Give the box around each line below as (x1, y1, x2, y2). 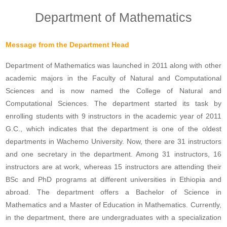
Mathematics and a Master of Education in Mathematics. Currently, (6, 201, 221, 209)
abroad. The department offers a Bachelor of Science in (6, 188, 221, 197)
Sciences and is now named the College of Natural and (6, 87, 221, 95)
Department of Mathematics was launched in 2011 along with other (6, 61, 221, 70)
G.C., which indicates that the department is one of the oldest (6, 125, 221, 133)
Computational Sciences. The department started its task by (6, 99, 221, 108)
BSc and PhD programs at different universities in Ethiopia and (6, 175, 221, 184)
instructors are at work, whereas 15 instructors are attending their (6, 163, 221, 171)
